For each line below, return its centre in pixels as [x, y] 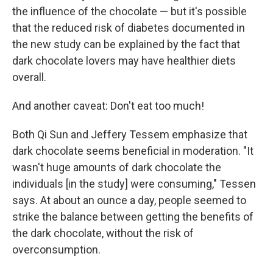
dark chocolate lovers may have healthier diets [124, 61]
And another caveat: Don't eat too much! [108, 106]
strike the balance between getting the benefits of [133, 217]
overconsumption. [56, 250]
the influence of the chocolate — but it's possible [129, 12]
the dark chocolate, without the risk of [103, 233]
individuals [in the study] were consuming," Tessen [134, 184]
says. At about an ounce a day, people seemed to [129, 200]
